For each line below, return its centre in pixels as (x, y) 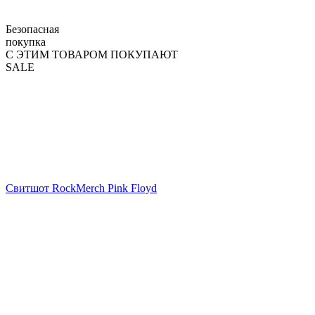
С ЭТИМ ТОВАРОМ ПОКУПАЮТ (92, 54)
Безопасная (32, 29)
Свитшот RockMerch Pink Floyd (81, 188)
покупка (26, 41)
